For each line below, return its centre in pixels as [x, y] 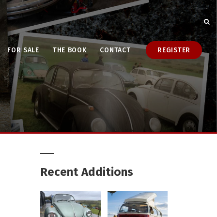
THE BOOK [70, 50]
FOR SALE [23, 50]
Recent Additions [87, 172]
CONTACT [115, 50]
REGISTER [174, 50]
